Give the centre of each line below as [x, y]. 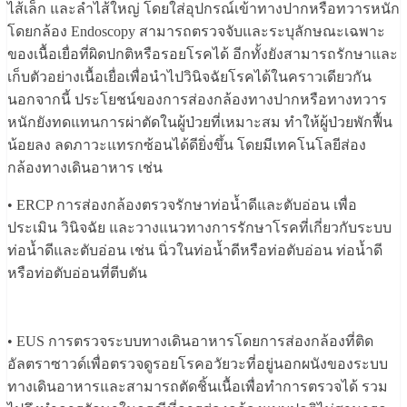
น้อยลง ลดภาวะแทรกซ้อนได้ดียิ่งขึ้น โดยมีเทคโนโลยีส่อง [187, 145]
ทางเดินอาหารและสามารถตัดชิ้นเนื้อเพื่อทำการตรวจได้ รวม [198, 387]
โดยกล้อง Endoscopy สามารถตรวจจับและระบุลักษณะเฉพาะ [196, 32]
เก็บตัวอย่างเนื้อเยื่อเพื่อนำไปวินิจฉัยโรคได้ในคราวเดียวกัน [189, 77]
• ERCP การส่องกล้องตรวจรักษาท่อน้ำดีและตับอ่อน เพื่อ [182, 205]
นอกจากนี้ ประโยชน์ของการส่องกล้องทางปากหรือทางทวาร [197, 100]
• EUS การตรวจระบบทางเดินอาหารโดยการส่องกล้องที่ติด [190, 342]
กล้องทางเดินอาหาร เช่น [85, 168]
